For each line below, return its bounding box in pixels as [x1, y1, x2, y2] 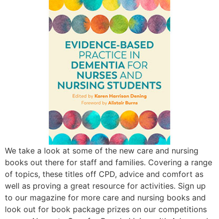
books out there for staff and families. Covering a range [5, 157, 212, 168]
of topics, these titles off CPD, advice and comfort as [5, 169, 203, 179]
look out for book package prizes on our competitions [5, 204, 207, 215]
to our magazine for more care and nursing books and [5, 193, 206, 203]
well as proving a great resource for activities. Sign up [5, 181, 206, 191]
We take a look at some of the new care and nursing [5, 146, 198, 156]
